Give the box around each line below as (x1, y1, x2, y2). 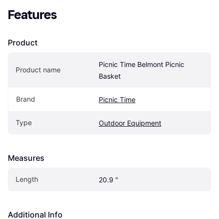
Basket (99, 71, 121, 80)
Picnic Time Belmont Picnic (99, 60, 184, 68)
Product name (16, 65, 61, 74)
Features (8, 7, 57, 22)
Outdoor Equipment (99, 118, 161, 127)
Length (16, 175, 38, 183)
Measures (8, 153, 44, 163)
